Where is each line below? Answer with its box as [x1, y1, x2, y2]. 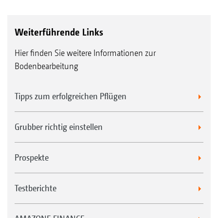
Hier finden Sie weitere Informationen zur [15, 48, 156, 58]
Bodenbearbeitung [15, 61, 78, 72]
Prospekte [15, 152, 49, 163]
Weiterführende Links [15, 26, 103, 38]
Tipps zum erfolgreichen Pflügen [15, 91, 127, 102]
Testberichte [15, 183, 56, 194]
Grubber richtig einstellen [15, 122, 103, 132]
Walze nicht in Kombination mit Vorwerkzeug [15, 1, 190, 13]
